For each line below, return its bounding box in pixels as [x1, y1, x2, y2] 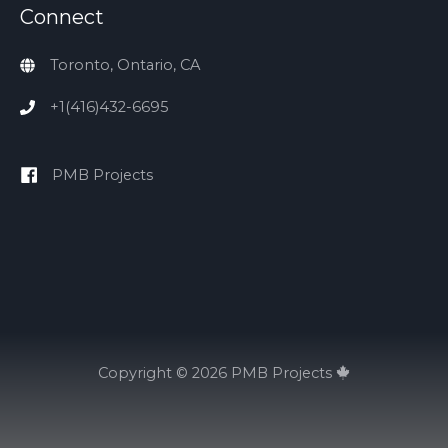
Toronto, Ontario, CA [50, 55, 200, 74]
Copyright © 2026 [97, 364, 231, 383]
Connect [20, 4, 104, 29]
